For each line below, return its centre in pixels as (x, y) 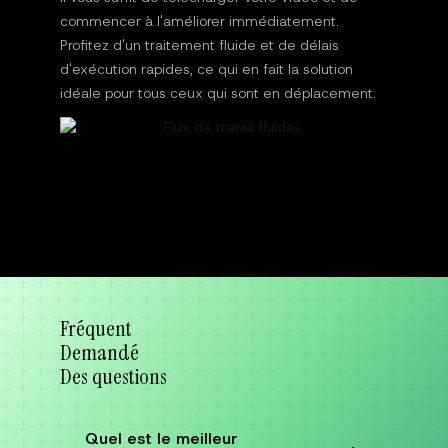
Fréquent (96, 328)
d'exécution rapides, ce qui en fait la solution (206, 68)
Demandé (99, 352)
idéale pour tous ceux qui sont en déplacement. (218, 92)
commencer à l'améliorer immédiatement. (199, 20)
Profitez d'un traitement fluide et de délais (199, 44)
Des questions (113, 376)
